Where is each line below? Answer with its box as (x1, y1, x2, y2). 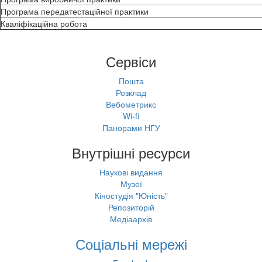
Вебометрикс (106, 98, 156, 110)
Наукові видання (99, 166, 163, 178)
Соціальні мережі (75, 233, 187, 254)
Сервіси (106, 50, 156, 71)
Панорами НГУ (102, 121, 160, 133)
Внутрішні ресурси (72, 142, 190, 163)
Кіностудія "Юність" (94, 189, 168, 201)
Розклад (116, 86, 146, 98)
